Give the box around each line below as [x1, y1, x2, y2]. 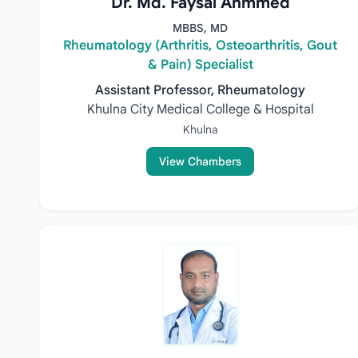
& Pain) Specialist [147, 57, 253, 73]
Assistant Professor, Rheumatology [95, 82, 306, 98]
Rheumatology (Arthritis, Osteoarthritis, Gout [63, 38, 338, 54]
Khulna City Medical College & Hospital [86, 101, 314, 117]
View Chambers [159, 154, 242, 169]
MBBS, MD [173, 21, 229, 35]
